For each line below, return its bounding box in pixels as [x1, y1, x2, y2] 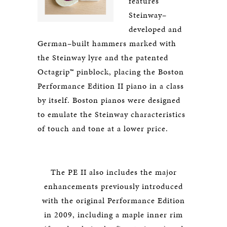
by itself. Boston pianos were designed [37, 94, 180, 106]
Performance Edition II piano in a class [37, 80, 184, 92]
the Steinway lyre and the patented [37, 52, 168, 63]
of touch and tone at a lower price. [37, 123, 168, 134]
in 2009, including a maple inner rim [44, 209, 183, 220]
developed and [129, 23, 182, 35]
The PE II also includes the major [50, 166, 177, 178]
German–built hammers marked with [37, 37, 176, 49]
